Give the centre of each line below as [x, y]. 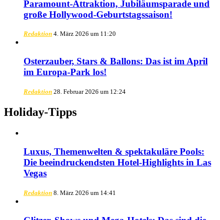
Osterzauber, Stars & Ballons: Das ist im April [116, 61]
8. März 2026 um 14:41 [85, 193]
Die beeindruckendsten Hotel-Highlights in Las [117, 163]
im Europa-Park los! [65, 72]
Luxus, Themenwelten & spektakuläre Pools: [114, 152]
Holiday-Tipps [40, 112]
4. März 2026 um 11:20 [85, 34]
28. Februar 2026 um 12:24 [90, 91]
